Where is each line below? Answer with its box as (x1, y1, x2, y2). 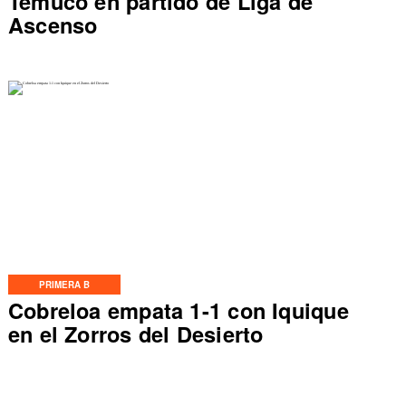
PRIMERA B (38, 278, 91, 292)
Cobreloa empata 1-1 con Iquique (7, 295, 349, 326)
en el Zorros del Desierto (7, 318, 264, 350)
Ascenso (7, 8, 98, 40)
